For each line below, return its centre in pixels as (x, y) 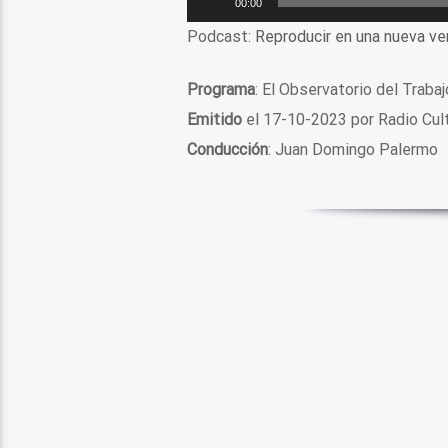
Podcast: (220, 37)
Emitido (214, 119)
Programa (220, 89)
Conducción (227, 149)
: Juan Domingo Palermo (352, 149)
